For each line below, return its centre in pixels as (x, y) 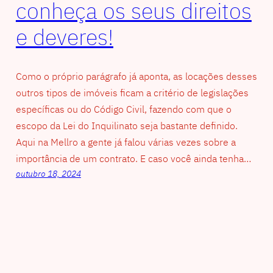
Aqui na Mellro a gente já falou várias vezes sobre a (126, 142)
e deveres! (64, 37)
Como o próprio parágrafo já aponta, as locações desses (136, 76)
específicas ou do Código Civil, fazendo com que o (123, 109)
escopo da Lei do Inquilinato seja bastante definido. (126, 125)
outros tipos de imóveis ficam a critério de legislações (132, 92)
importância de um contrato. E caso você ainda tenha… (133, 158)
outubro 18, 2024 (48, 173)
